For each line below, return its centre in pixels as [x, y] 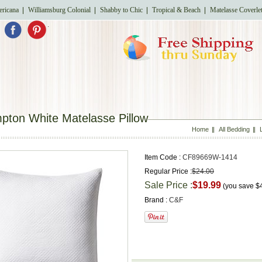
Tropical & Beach [176, 10]
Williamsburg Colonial [59, 10]
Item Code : [163, 157]
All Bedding [234, 129]
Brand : [156, 200]
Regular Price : [168, 171]
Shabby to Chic [121, 10]
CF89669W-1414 [209, 157]
